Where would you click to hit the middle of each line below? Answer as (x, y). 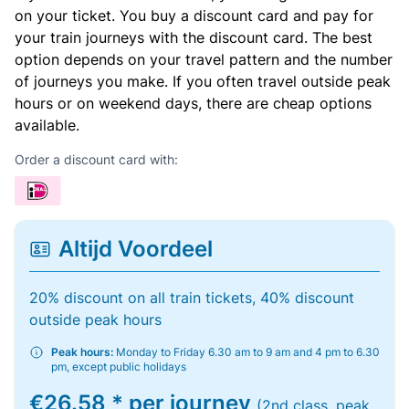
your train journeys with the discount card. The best (194, 37)
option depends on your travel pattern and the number (204, 59)
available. (47, 125)
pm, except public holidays (119, 367)
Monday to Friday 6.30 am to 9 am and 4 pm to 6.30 (246, 352)
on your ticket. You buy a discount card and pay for (194, 16)
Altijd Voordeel (136, 249)
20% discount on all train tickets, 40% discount (192, 298)
